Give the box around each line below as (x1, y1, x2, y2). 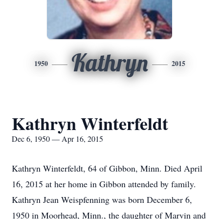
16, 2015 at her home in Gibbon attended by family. (12, 178, 196, 190)
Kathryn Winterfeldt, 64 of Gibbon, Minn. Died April (12, 162, 202, 174)
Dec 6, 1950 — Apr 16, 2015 (12, 133, 103, 144)
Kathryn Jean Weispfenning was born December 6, (12, 194, 192, 205)
